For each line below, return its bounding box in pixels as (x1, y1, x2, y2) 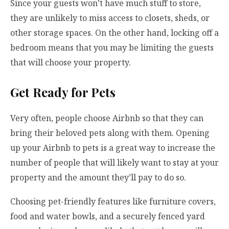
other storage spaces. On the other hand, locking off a (10, 27, 219, 38)
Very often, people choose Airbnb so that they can (10, 112, 203, 124)
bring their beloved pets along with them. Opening (10, 127, 210, 139)
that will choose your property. (10, 56, 133, 68)
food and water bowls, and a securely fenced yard (10, 210, 205, 222)
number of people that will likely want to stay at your (10, 156, 219, 168)
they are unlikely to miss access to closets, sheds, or (10, 12, 210, 24)
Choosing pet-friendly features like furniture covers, (10, 195, 216, 207)
